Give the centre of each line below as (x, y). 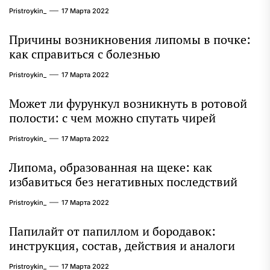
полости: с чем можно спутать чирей (112, 118)
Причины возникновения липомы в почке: (130, 39)
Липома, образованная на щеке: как (111, 167)
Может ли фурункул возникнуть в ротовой (128, 103)
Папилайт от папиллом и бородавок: (112, 231)
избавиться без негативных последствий (123, 182)
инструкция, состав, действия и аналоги (122, 246)
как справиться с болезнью (85, 54)
